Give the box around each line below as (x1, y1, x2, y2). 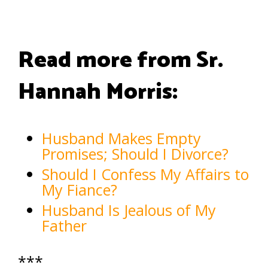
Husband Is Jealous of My (42, 199, 216, 220)
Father (42, 215, 87, 236)
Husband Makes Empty (42, 127, 201, 148)
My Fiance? (42, 179, 117, 200)
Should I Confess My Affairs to (42, 163, 249, 184)
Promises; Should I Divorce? (42, 143, 229, 164)
